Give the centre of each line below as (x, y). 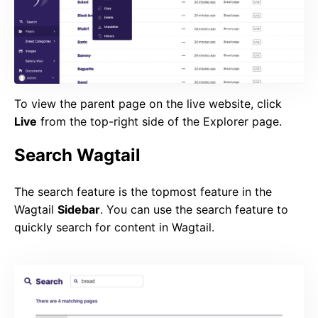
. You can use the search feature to (194, 209)
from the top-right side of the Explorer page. (159, 121)
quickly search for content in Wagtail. (114, 227)
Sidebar (79, 209)
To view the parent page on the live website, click (148, 103)
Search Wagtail (77, 155)
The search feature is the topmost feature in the (143, 191)
